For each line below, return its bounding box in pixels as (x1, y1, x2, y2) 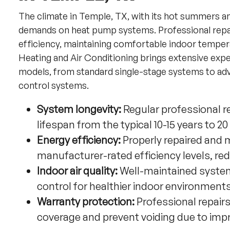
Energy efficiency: (37, 133, 121, 146)
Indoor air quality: (37, 164, 118, 177)
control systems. (18, 80, 89, 91)
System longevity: (37, 103, 121, 116)
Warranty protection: (37, 195, 135, 208)
